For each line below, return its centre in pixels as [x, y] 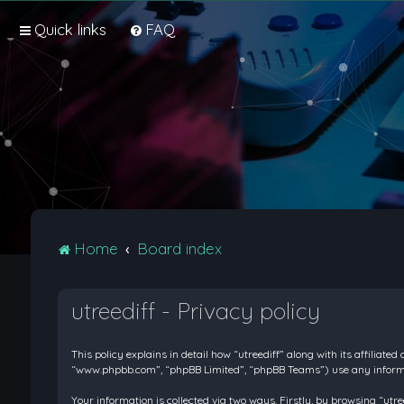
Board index [180, 248]
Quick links [70, 29]
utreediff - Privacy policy [195, 311]
